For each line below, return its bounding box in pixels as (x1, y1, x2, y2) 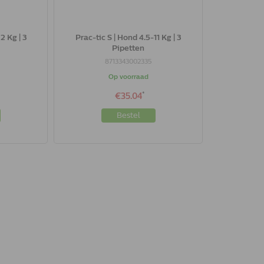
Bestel (116, 111, 140, 120)
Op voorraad (108, 73, 148, 81)
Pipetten (112, 44, 145, 52)
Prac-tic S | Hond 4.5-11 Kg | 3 (75, 33, 181, 42)
